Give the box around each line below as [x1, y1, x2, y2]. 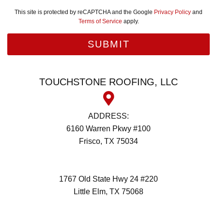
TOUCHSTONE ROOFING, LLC [39, 77, 178, 88]
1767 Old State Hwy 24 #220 [59, 175, 158, 184]
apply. [122, 18, 139, 25]
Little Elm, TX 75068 [74, 187, 143, 196]
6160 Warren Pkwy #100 [66, 124, 151, 133]
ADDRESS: [88, 112, 129, 121]
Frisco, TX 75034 [79, 137, 138, 146]
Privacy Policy [154, 9, 191, 16]
